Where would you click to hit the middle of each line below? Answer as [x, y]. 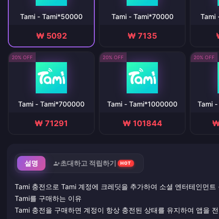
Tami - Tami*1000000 [142, 104]
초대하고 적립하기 [88, 164]
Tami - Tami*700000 [51, 104]
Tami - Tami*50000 [51, 16]
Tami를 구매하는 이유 [48, 198]
